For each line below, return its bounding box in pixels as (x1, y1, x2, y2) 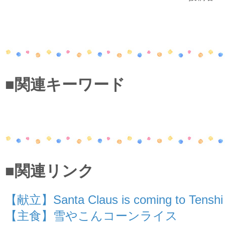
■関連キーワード (5, 75, 125, 93)
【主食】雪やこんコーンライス (5, 209, 178, 222)
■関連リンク (5, 162, 94, 180)
